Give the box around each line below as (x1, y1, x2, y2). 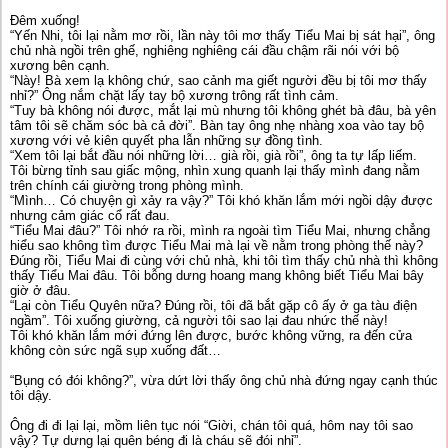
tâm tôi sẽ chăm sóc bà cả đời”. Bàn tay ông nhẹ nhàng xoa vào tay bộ (10, 118, 424, 133)
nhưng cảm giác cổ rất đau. (10, 208, 170, 223)
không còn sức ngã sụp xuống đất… (10, 343, 221, 358)
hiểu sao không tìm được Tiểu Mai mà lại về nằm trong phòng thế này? (10, 238, 423, 253)
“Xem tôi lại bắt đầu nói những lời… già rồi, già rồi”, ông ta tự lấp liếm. (10, 148, 417, 163)
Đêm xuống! (10, 13, 80, 28)
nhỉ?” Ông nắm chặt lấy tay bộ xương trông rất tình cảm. (10, 88, 339, 103)
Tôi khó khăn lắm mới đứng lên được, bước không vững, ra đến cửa (10, 328, 412, 343)
